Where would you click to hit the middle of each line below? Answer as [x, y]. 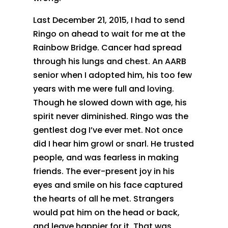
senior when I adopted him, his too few [112, 75]
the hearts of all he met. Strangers [103, 198]
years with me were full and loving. [103, 89]
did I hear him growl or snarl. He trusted [113, 144]
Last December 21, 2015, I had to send [109, 20]
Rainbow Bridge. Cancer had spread [107, 47]
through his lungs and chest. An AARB [109, 61]
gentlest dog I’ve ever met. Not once [108, 130]
